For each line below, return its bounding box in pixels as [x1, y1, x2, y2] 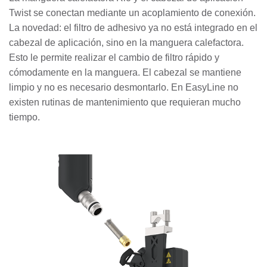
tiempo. [9, 111, 42, 122]
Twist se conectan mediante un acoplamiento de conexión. [9, 7, 256, 18]
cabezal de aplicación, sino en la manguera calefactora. [9, 37, 244, 48]
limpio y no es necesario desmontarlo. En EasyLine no [9, 82, 238, 92]
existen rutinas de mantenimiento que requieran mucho [9, 97, 241, 107]
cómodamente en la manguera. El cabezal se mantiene [9, 67, 241, 77]
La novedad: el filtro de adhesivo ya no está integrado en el [9, 22, 257, 33]
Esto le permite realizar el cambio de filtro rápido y [9, 52, 219, 63]
